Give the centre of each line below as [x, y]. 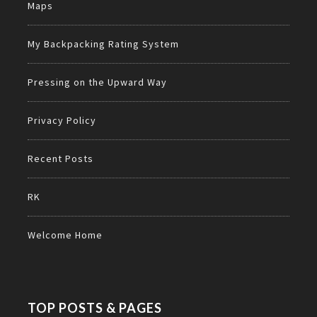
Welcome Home [65, 235]
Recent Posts [60, 159]
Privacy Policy [62, 121]
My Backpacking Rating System [103, 44]
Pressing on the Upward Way [97, 82]
